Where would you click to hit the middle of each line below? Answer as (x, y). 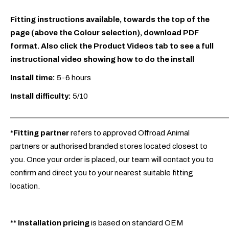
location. (25, 186)
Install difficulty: (41, 96)
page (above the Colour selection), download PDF (105, 32)
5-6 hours (73, 77)
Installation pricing (54, 223)
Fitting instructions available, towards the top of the (110, 19)
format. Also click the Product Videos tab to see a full (112, 46)
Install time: (33, 77)
